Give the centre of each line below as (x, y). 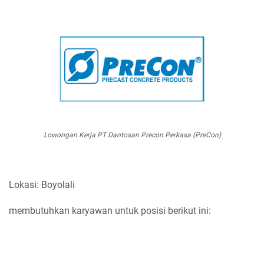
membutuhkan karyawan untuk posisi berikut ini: (111, 211)
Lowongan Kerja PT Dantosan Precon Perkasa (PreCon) (132, 135)
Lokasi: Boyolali (42, 185)
